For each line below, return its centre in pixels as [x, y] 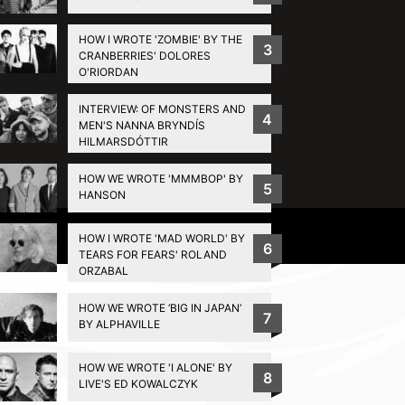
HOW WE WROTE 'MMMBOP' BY [160, 178]
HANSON [102, 194]
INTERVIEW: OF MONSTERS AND [162, 108]
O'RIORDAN [108, 71]
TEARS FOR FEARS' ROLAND [152, 254]
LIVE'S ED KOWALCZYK [138, 383]
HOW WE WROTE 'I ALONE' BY [155, 367]
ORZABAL [103, 270]
